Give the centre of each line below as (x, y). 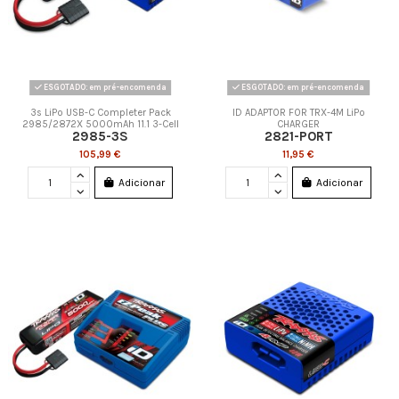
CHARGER (299, 125)
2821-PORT (298, 137)
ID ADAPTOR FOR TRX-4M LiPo (298, 113)
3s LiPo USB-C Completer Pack (100, 113)
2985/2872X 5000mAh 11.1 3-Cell (100, 125)
